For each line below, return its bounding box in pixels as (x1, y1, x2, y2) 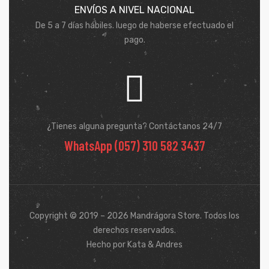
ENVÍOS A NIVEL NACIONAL (74, 4, 195, 16)
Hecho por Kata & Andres (86, 239, 183, 250)
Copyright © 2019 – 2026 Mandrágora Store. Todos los (29, 210, 240, 221)
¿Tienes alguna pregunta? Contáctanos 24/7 (47, 121, 222, 131)
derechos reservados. (93, 225, 176, 235)
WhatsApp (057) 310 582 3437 (64, 137, 205, 153)
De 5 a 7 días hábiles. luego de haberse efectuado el (35, 20, 234, 31)
